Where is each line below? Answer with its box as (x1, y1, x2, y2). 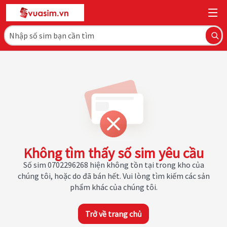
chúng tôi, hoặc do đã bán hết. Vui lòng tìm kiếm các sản (17, 171, 210, 181)
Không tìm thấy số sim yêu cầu (23, 144, 204, 162)
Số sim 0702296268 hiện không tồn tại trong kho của (23, 160, 204, 170)
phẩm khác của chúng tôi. (69, 182, 158, 192)
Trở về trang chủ (85, 209, 142, 219)
